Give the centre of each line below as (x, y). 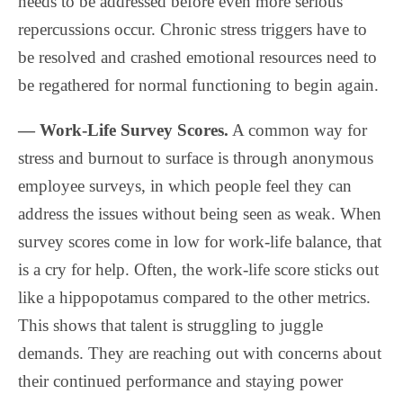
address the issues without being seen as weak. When (200, 213)
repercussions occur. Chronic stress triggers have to (193, 29)
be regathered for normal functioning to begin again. (198, 85)
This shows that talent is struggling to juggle (170, 325)
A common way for (298, 130)
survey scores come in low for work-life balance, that (200, 241)
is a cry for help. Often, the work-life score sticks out (198, 269)
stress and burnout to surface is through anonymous (196, 157)
